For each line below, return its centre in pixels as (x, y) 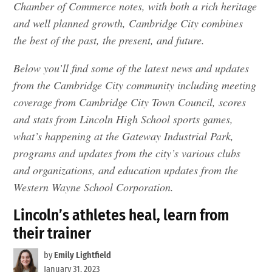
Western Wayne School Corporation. (94, 187)
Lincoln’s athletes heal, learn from (121, 215)
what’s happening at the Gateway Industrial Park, (124, 136)
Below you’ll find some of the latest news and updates (131, 68)
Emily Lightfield (82, 255)
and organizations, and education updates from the (126, 170)
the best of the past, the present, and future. (109, 40)
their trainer (53, 233)
